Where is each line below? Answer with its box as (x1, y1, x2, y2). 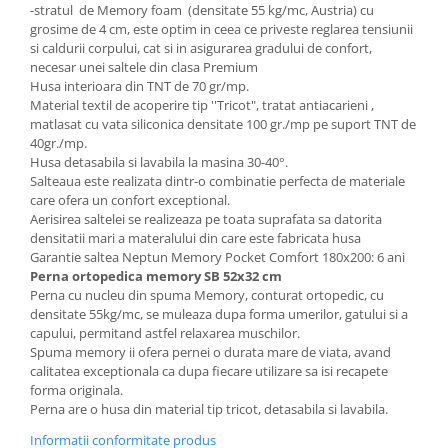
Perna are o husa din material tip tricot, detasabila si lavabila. (30, 400, 388, 418)
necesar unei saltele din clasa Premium (30, 58, 258, 76)
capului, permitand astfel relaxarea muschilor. (30, 324, 303, 342)
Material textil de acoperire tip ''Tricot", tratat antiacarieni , (30, 96, 374, 114)
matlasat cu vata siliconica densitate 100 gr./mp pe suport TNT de (30, 115, 416, 133)
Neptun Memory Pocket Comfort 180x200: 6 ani (122, 248, 405, 266)
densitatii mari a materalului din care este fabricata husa (30, 229, 361, 247)
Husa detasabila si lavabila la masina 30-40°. (30, 153, 288, 171)
